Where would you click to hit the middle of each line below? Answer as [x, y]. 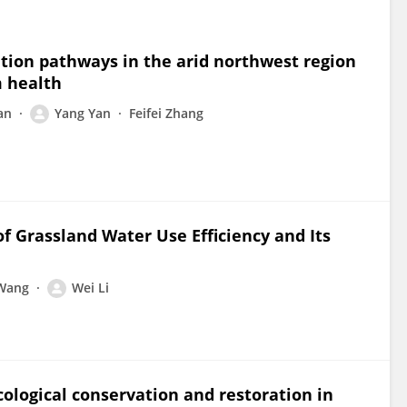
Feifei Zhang [166, 113]
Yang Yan [83, 113]
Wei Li [90, 288]
